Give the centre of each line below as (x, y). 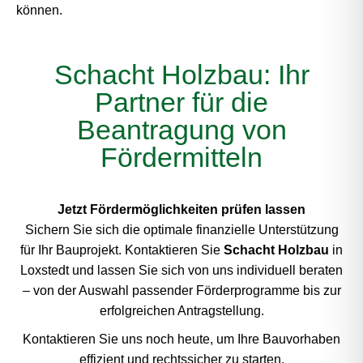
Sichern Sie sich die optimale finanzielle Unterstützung (181, 230)
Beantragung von (181, 130)
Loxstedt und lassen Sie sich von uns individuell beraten (181, 270)
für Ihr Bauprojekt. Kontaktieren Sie (122, 250)
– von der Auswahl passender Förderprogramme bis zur (181, 290)
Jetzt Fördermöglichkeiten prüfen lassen (181, 209)
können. (39, 10)
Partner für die (181, 102)
